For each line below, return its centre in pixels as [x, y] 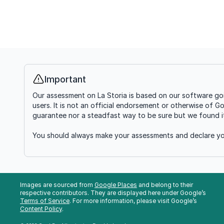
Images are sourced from [57, 185]
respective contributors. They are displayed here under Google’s [113, 193]
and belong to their [165, 185]
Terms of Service [45, 201]
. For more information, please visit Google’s [133, 201]
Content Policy [41, 209]
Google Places [116, 185]
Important [65, 79]
